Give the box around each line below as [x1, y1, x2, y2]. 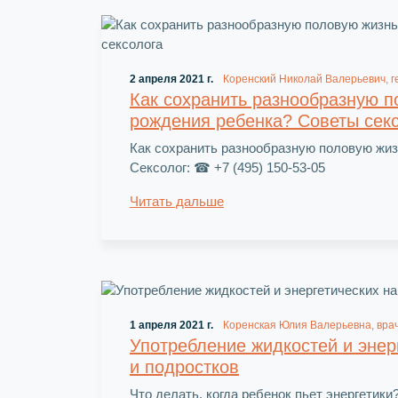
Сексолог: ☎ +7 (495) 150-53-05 [130, 159, 325, 175]
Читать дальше [130, 193, 224, 209]
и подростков [130, 356, 239, 377]
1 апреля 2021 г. [130, 318, 213, 331]
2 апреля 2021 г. [130, 72, 213, 85]
